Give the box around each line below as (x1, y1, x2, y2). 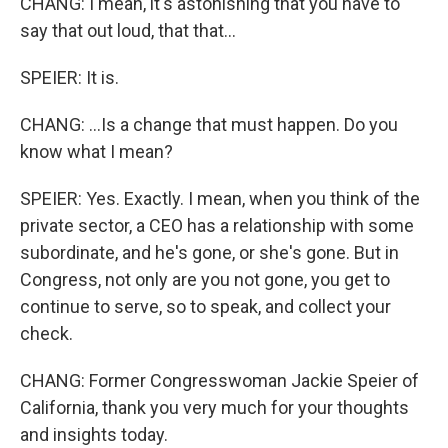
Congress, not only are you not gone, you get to (20, 269, 390, 290)
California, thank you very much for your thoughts (20, 397, 409, 418)
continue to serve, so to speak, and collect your (20, 296, 391, 317)
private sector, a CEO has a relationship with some (20, 215, 414, 236)
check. (20, 323, 73, 344)
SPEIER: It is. (20, 67, 119, 88)
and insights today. (20, 424, 168, 445)
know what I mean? (20, 141, 173, 162)
